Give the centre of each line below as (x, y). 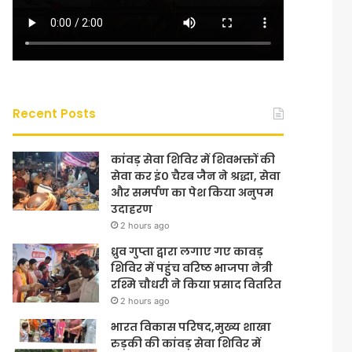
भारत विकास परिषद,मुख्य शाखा (191, 327)
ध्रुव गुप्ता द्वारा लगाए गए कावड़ (187, 252)
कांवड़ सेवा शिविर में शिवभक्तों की (193, 160)
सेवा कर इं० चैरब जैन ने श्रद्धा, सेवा (196, 176)
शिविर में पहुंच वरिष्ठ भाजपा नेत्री (192, 268)
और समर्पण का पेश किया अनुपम (192, 193)
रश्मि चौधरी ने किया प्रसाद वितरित (196, 285)
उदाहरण (132, 209)
